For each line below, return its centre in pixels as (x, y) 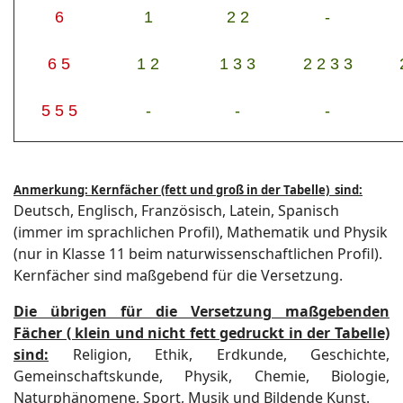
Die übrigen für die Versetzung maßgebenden (201, 311)
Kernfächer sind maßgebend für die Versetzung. (178, 275)
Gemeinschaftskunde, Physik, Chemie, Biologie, (201, 376)
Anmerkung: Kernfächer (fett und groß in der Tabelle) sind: (188, 190)
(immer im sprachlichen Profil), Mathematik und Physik (201, 232)
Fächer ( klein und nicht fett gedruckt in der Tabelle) (201, 333)
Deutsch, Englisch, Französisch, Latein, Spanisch (176, 210)
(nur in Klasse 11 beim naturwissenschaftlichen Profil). (198, 254)
